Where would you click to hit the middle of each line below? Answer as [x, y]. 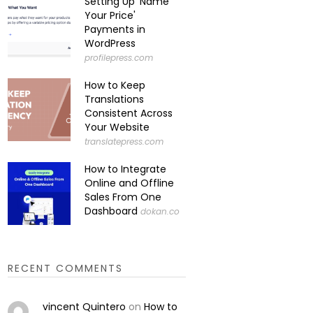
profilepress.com [119, 58]
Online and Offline [130, 183]
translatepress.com [124, 141]
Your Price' [110, 15]
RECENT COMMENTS [66, 268]
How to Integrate [126, 169]
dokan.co [160, 211]
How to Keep [115, 85]
